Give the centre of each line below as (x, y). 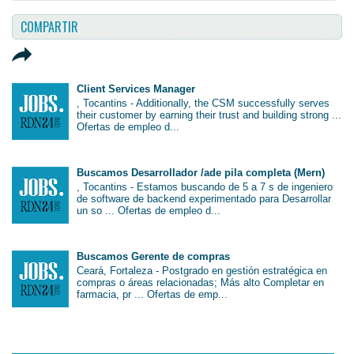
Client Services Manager (136, 89)
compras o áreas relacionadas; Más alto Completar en (201, 283)
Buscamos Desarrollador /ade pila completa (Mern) (201, 173)
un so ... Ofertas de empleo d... (149, 210)
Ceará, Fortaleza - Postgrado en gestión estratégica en (202, 271)
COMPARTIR (49, 26)
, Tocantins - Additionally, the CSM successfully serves (203, 103)
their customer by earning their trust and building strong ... (209, 115)
